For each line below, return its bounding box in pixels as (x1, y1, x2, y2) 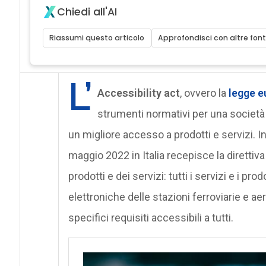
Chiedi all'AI (56, 4, 117, 19)
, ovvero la (179, 86, 229, 99)
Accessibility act (97, 86, 180, 99)
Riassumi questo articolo (49, 32, 145, 43)
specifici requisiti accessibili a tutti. (68, 211, 233, 224)
